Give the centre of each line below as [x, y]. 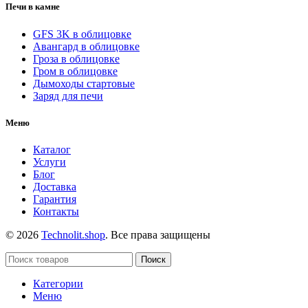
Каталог [52, 150]
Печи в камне [33, 7]
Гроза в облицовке [76, 58]
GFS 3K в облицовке [82, 34]
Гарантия [55, 199]
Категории [58, 284]
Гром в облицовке [75, 71]
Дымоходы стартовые [84, 83]
